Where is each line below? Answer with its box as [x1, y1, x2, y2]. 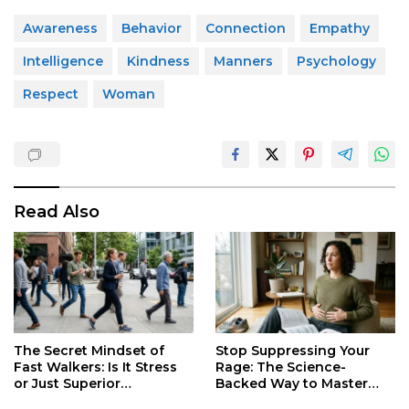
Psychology [297, 53, 376, 70]
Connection [205, 20, 286, 37]
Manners [214, 53, 273, 70]
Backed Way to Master [215, 374, 368, 392]
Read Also [14, 202, 100, 223]
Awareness [23, 20, 98, 37]
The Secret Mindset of [14, 342, 164, 360]
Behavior [121, 20, 182, 37]
